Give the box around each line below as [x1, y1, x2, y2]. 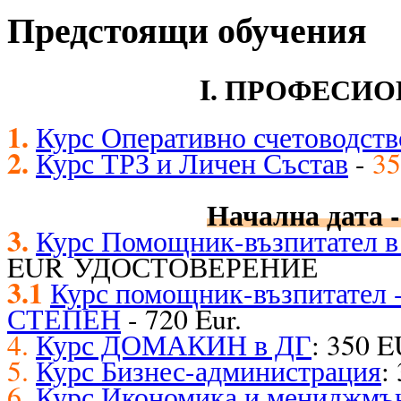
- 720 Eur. [121, 299, 242, 337]
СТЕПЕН [7, 299, 121, 337]
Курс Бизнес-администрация [36, 351, 381, 389]
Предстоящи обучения [7, 11, 367, 52]
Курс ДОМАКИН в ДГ [36, 325, 311, 363]
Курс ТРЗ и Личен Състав [36, 143, 348, 182]
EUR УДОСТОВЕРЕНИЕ [7, 247, 319, 286]
